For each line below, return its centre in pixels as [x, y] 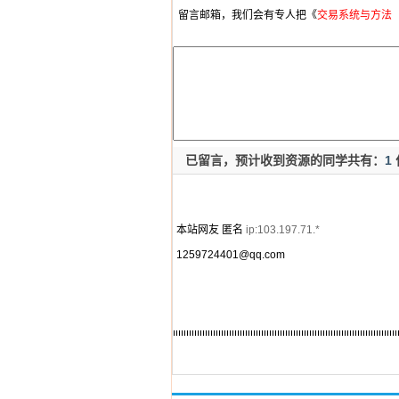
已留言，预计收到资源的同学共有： [283, 160]
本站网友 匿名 [210, 230]
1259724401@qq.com [231, 255]
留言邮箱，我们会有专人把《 [245, 15]
